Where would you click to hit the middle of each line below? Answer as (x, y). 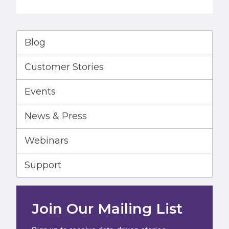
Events (40, 91)
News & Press (56, 116)
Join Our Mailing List (107, 208)
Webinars (47, 140)
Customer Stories (64, 67)
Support (43, 165)
